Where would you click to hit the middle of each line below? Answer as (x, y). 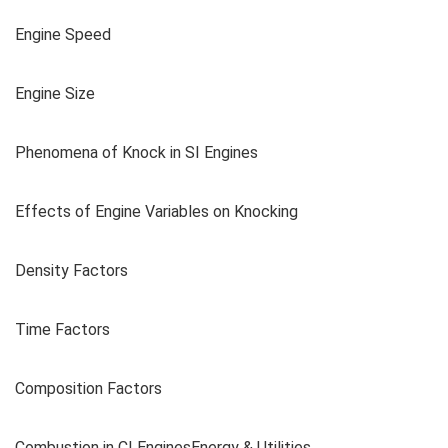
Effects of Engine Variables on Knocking (156, 211)
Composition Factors (88, 388)
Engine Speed (63, 34)
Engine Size (55, 93)
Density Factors (71, 270)
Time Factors (62, 329)
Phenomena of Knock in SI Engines (136, 152)
